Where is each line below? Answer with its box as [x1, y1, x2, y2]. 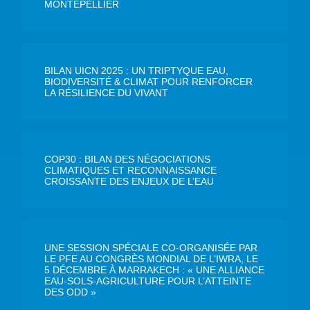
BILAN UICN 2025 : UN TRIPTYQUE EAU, [44, 64, 228, 76]
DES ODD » [44, 286, 96, 298]
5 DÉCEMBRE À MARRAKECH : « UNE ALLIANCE [44, 264, 264, 275]
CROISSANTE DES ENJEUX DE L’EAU [44, 175, 214, 187]
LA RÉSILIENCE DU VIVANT [44, 86, 168, 98]
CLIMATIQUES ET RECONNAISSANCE [44, 164, 217, 176]
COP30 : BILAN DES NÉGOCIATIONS [44, 153, 210, 165]
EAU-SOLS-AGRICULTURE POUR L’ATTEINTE [44, 275, 251, 286]
